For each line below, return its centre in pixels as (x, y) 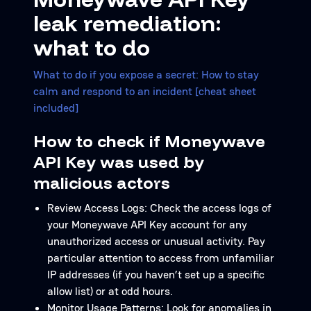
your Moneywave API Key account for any (147, 225)
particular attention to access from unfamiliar (161, 258)
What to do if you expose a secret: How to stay (146, 75)
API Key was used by (119, 162)
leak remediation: (127, 23)
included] (56, 108)
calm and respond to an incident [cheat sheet (145, 91)
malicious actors (102, 183)
